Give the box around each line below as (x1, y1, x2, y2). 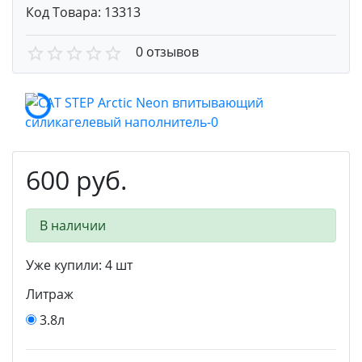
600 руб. (26, 162, 128, 197)
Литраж (26, 284, 74, 303)
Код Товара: (26, 3, 104, 21)
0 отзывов (136, 43, 199, 61)
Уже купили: (26, 255, 105, 274)
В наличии (40, 216, 106, 234)
